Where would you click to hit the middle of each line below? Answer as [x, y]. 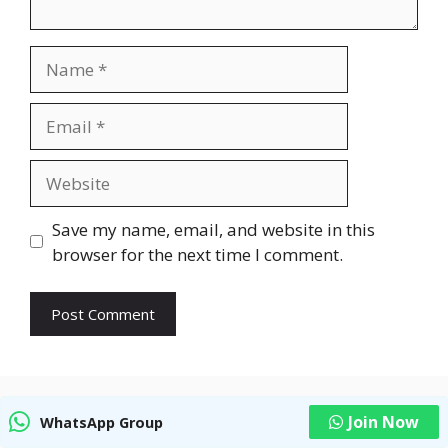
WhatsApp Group [101, 422]
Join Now [383, 422]
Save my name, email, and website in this [213, 229]
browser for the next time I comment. [197, 254]
